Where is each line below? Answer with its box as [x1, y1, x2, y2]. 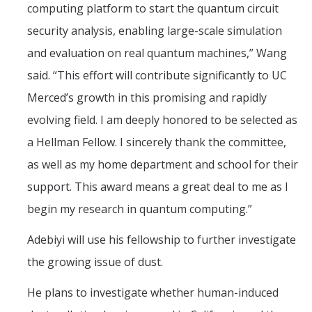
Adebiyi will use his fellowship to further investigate [27, 232, 296, 247]
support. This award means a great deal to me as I [27, 179, 288, 194]
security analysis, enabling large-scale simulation [27, 23, 282, 38]
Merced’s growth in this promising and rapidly [27, 90, 267, 105]
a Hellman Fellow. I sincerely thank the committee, [27, 134, 286, 150]
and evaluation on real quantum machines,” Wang [27, 45, 287, 61]
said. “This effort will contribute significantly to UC [27, 68, 287, 83]
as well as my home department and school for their [27, 157, 298, 172]
